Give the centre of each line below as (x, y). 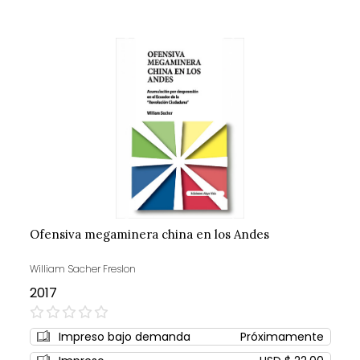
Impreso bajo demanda (124, 337)
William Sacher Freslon (82, 269)
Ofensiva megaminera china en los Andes (149, 235)
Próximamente (282, 337)
